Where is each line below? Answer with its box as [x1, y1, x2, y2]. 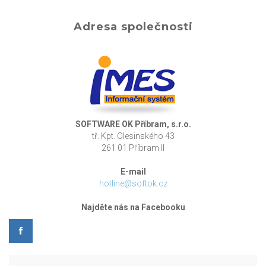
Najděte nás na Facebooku [81, 202, 185, 212]
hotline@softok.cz [99, 178, 167, 188]
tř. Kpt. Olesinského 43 [91, 131, 175, 141]
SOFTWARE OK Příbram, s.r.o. [75, 119, 191, 129]
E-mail [120, 166, 146, 176]
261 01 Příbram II [102, 142, 164, 153]
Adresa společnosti [73, 20, 193, 33]
